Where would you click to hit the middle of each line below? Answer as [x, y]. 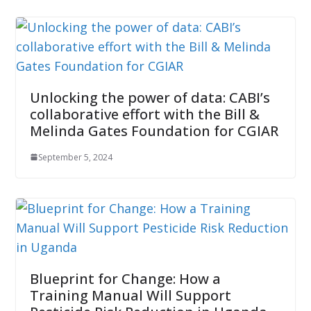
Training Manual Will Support [130, 295]
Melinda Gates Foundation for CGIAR [154, 131]
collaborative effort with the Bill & [144, 114]
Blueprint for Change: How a [125, 278]
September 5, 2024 [75, 157]
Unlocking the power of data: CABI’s [150, 97]
